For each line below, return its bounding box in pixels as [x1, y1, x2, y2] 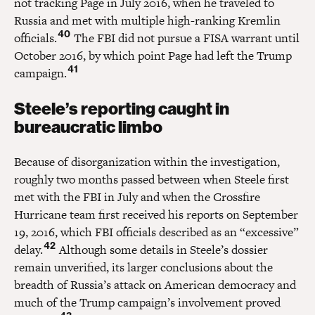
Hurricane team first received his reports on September [14, 205, 298, 223]
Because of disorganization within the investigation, [14, 153, 280, 170]
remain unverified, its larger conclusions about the [14, 258, 273, 276]
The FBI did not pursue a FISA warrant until [71, 29, 300, 46]
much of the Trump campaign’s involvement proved [14, 293, 281, 311]
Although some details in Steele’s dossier [56, 240, 268, 258]
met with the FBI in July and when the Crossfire [14, 188, 260, 205]
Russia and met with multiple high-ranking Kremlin [14, 11, 281, 29]
